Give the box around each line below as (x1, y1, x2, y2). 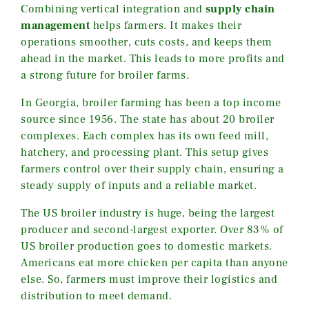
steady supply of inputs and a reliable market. (21, 178, 257, 192)
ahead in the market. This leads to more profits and (21, 51, 285, 66)
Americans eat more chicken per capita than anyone (21, 255, 288, 270)
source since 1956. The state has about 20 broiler (21, 112, 275, 126)
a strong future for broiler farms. (21, 68, 189, 82)
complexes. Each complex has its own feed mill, (21, 128, 268, 143)
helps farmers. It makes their (90, 18, 241, 32)
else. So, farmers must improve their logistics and (21, 272, 277, 286)
